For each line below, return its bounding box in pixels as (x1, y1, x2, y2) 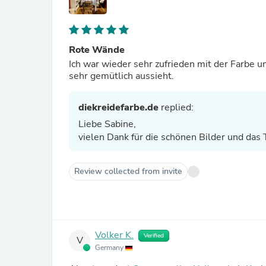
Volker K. (95, 229, 134, 242)
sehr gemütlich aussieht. (69, 69, 174, 83)
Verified (144, 232, 164, 240)
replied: (159, 101, 194, 114)
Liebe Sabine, (78, 118, 138, 131)
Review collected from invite (74, 166, 182, 177)
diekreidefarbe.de (78, 101, 159, 114)
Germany (95, 243, 125, 252)
